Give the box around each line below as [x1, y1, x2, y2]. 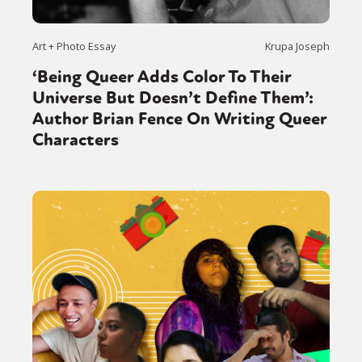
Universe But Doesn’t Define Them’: [32, 86, 314, 109]
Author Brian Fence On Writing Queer [32, 107, 326, 130]
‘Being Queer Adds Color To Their [32, 65, 291, 88]
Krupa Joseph [265, 38, 330, 53]
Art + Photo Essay [32, 38, 116, 53]
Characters [32, 128, 119, 151]
